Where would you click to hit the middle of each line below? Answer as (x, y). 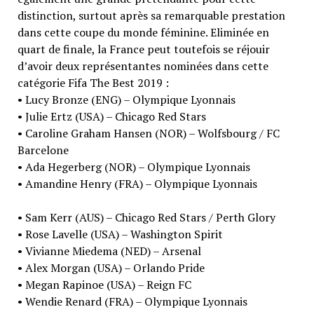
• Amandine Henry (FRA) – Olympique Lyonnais (137, 183)
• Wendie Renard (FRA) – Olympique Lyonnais (132, 301)
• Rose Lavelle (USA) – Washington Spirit (120, 234)
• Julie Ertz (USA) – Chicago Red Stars (111, 116)
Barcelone (43, 150)
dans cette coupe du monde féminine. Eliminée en (143, 32)
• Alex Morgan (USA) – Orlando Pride (111, 267)
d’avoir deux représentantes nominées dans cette (143, 66)
